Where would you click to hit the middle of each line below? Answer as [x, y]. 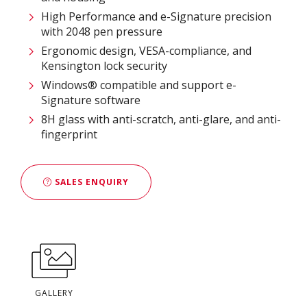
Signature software [91, 100]
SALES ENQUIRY [90, 182]
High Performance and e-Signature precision [156, 17]
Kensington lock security [104, 66]
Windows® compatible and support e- [139, 85]
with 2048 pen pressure [102, 32]
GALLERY [54, 293]
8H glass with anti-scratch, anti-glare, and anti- [161, 120]
